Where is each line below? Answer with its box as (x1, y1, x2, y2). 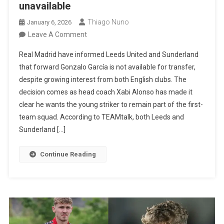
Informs (86, 67, 112, 76)
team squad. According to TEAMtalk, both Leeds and (19, 113, 184, 121)
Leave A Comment (28, 30, 87, 39)
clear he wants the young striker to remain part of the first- (19, 100, 203, 109)
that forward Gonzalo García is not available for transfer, (19, 63, 196, 71)
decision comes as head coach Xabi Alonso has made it (19, 88, 193, 96)
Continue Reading (40, 150, 96, 158)
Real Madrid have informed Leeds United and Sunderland (19, 50, 199, 59)
